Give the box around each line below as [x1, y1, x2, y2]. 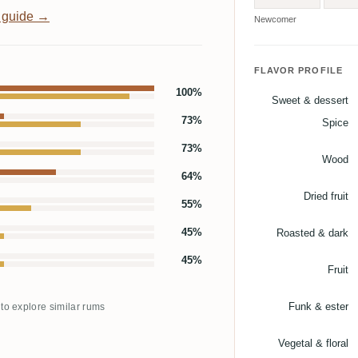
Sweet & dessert [271, 94, 348, 107]
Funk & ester [288, 300, 348, 313]
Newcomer [253, 14, 296, 25]
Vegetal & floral [277, 337, 348, 350]
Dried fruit [303, 190, 348, 203]
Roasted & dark [276, 227, 348, 240]
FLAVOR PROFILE [253, 66, 343, 76]
